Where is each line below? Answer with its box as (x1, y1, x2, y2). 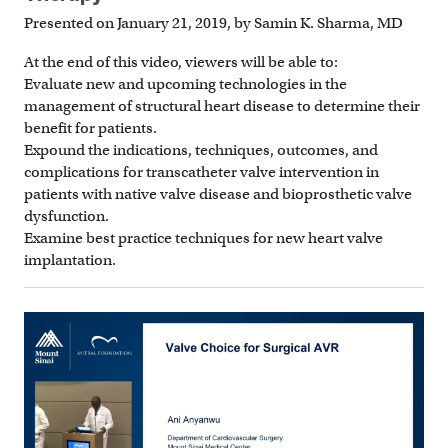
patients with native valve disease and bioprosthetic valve (24, 184, 412, 203)
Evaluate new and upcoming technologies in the (24, 74, 347, 93)
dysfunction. (24, 206, 109, 225)
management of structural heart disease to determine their (24, 96, 420, 115)
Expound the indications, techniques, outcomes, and (24, 140, 378, 159)
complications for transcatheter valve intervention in (24, 162, 379, 181)
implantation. (24, 250, 116, 269)
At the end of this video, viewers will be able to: (24, 52, 338, 71)
